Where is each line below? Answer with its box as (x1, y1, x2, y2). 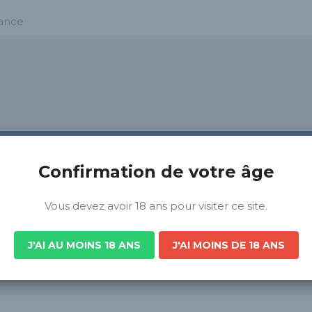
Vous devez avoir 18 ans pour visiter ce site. (45, 198, 267, 212)
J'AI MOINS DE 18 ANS (172, 238, 285, 251)
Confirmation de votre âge (38, 161, 274, 182)
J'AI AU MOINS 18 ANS (27, 238, 141, 251)
